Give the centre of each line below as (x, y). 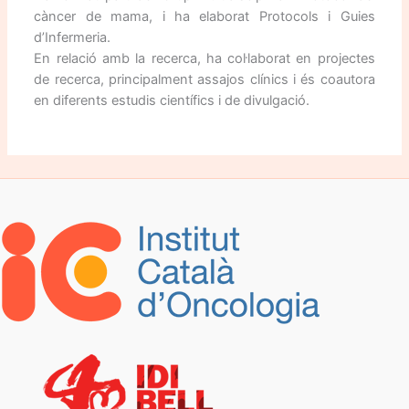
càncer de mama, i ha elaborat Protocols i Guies (204, 17)
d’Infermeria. (73, 38)
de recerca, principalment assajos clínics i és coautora (204, 80)
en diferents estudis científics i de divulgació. (172, 101)
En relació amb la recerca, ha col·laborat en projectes (204, 59)
